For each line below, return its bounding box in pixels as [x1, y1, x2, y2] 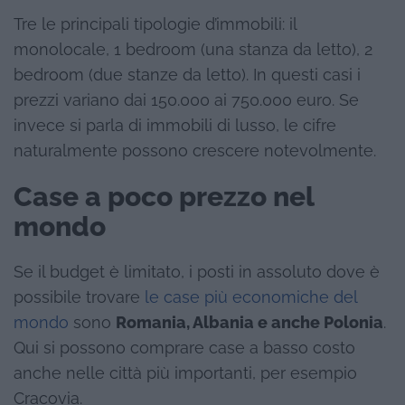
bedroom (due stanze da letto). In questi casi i [14, 65, 361, 84]
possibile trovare [14, 287, 145, 306]
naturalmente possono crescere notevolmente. [14, 141, 376, 160]
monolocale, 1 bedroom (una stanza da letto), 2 [14, 40, 372, 59]
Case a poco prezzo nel [14, 180, 314, 212]
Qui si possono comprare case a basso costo [14, 338, 355, 357]
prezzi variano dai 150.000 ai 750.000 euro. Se [14, 90, 359, 109]
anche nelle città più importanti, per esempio [14, 363, 357, 382]
